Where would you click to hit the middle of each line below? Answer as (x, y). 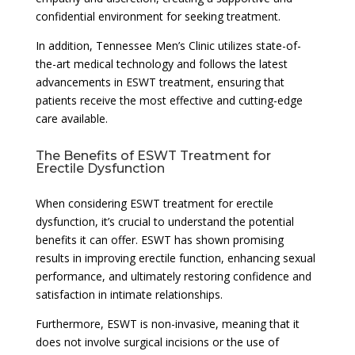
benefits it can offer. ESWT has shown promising (159, 239)
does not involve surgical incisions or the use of (157, 342)
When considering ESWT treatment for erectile (154, 203)
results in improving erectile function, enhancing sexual (175, 258)
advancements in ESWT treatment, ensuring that (160, 82)
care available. (71, 118)
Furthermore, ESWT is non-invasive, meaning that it (167, 323)
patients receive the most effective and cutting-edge (169, 100)
